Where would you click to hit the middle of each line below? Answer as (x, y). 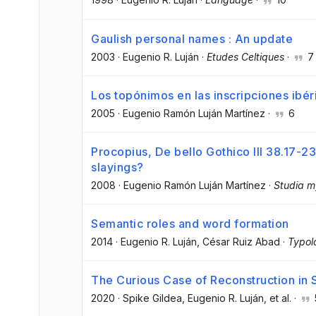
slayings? (117, 167)
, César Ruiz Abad (238, 242)
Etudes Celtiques (245, 56)
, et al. (278, 298)
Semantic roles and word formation (190, 224)
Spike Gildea (152, 298)
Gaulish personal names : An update (192, 38)
